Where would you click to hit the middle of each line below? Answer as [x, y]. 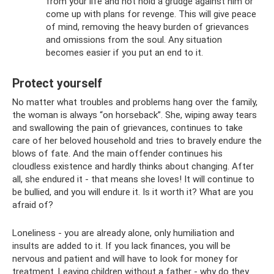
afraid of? [33, 205]
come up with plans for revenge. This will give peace [151, 14]
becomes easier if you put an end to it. [124, 52]
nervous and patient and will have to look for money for [125, 258]
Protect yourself [57, 83]
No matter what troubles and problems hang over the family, [135, 102]
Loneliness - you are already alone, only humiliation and [123, 233]
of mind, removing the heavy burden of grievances [147, 27]
